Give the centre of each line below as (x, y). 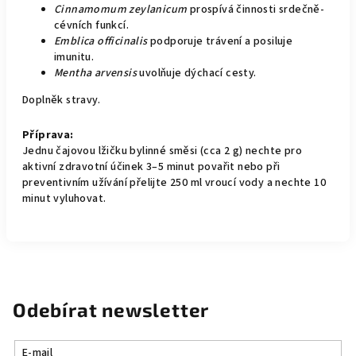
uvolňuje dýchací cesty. (197, 73)
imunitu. (74, 57)
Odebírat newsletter (111, 310)
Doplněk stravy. (61, 100)
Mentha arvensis (95, 73)
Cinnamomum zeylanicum (121, 10)
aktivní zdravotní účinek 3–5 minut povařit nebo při (151, 167)
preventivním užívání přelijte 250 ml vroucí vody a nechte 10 (174, 183)
